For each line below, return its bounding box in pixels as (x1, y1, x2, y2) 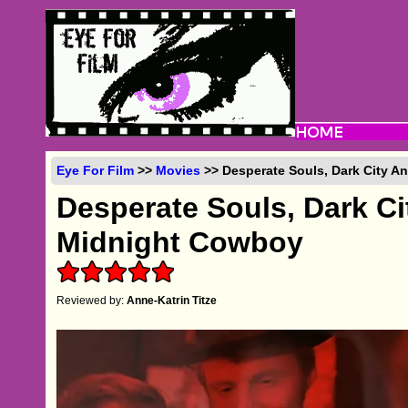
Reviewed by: (56, 293, 127, 307)
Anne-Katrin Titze (127, 293, 218, 307)
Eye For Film (56, 162, 135, 178)
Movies (156, 162, 201, 178)
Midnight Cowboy (56, 225, 304, 259)
